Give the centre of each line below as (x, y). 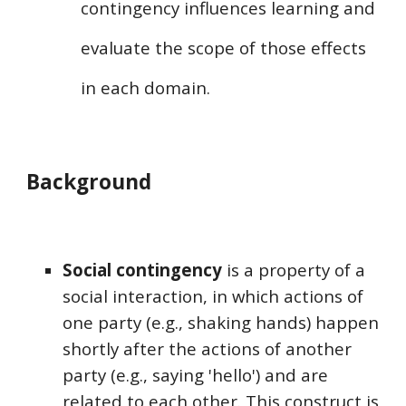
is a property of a (294, 270)
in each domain (144, 88)
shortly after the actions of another (208, 348)
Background (89, 182)
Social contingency (143, 270)
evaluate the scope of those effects (224, 48)
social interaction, (138, 296)
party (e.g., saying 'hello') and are (196, 375)
